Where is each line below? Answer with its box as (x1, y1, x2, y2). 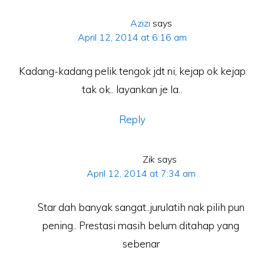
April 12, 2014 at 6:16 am (77, 31, 187, 43)
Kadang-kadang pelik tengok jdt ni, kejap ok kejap (18, 65, 246, 77)
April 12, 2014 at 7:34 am (86, 167, 196, 179)
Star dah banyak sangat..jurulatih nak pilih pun (37, 201, 245, 213)
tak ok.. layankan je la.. (82, 83, 182, 95)
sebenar (122, 237, 160, 250)
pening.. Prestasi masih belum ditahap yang (42, 219, 239, 232)
